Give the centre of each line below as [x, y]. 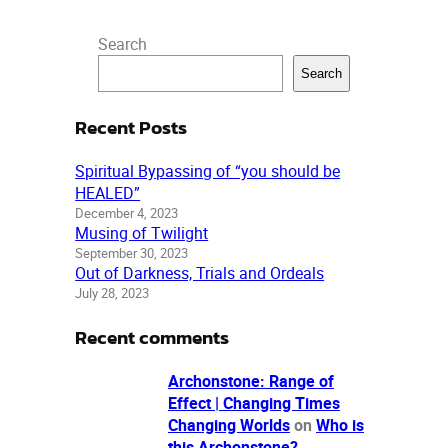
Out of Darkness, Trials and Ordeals [200, 272]
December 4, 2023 [127, 212]
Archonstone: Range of [251, 381]
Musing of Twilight [142, 232]
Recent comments [152, 337]
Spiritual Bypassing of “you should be [208, 170]
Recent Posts [131, 126]
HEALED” [108, 192]
